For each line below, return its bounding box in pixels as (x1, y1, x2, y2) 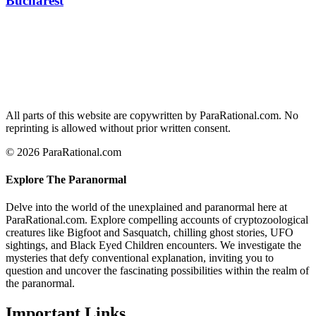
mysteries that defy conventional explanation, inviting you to (6, 252, 274, 265)
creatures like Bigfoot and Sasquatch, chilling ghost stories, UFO (6, 226, 293, 239)
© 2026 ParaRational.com (6, 145, 121, 158)
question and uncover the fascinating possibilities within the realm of (6, 265, 309, 277)
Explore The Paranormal (6, 173, 126, 186)
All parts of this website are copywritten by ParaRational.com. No (6, 109, 298, 121)
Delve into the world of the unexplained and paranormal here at (6, 201, 287, 214)
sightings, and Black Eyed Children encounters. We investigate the (6, 239, 301, 252)
